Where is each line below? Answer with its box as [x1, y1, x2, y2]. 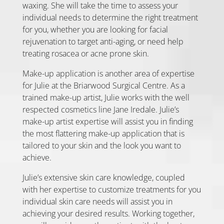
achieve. [22, 151, 51, 163]
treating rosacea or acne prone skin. [22, 47, 149, 59]
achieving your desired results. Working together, [22, 207, 194, 219]
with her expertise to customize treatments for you [22, 183, 201, 195]
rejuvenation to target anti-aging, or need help [22, 35, 183, 47]
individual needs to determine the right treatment [22, 11, 198, 23]
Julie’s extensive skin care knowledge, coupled [22, 171, 185, 183]
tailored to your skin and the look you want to [22, 139, 181, 151]
